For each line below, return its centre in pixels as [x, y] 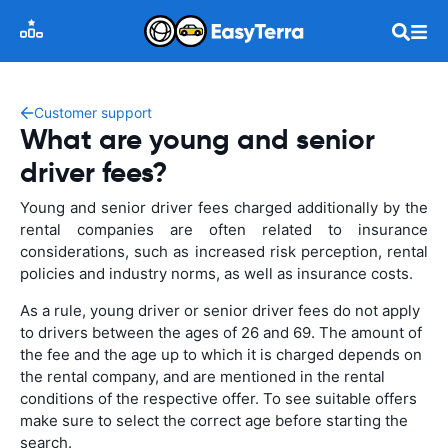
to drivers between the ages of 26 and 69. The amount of [221, 332]
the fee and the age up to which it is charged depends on [221, 354]
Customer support [93, 112]
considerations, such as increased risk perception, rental [224, 251]
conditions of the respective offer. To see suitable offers [218, 398]
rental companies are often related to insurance [224, 229]
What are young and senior [197, 139]
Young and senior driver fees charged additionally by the [224, 207]
